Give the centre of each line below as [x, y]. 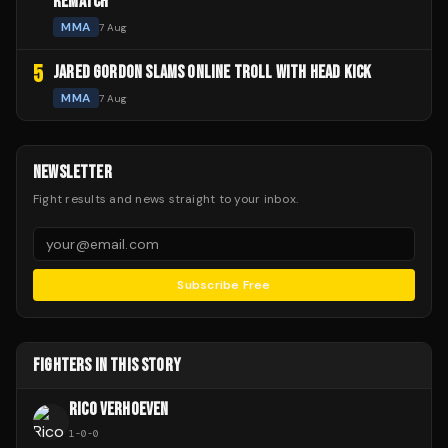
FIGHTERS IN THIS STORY [107, 365]
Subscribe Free [224, 285]
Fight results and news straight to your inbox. [166, 199]
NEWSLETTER [72, 172]
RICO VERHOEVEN [119, 409]
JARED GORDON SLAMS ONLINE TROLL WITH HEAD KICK [212, 72]
